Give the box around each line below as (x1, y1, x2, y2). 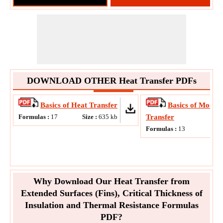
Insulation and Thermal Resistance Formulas (24, 200, 199, 210)
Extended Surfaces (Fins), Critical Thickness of (20, 188, 203, 198)
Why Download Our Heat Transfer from (33, 176, 190, 186)
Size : (82, 113, 99, 120)
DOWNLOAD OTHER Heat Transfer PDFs (26, 76, 197, 86)
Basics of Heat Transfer (40, 101, 117, 109)
